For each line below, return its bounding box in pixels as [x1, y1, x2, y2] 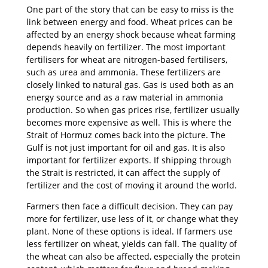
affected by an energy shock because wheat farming [26, 28, 236, 40]
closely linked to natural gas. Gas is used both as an [26, 78, 234, 90]
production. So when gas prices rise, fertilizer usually [26, 103, 239, 115]
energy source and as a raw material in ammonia [26, 91, 223, 103]
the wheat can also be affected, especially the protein [26, 250, 240, 262]
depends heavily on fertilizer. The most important [26, 41, 226, 53]
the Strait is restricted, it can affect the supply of [26, 166, 220, 178]
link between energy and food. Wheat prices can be [26, 16, 233, 28]
